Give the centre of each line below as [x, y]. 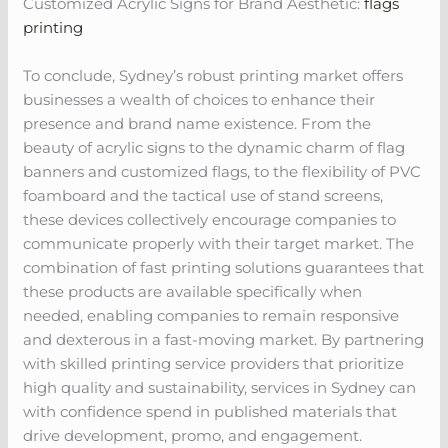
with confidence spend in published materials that [210, 411]
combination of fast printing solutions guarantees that [224, 267]
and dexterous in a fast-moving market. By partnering [224, 339]
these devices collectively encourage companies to [210, 219]
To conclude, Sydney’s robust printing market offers [213, 75]
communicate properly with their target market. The [219, 243]
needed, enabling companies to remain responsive [211, 315]
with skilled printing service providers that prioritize [214, 363]
